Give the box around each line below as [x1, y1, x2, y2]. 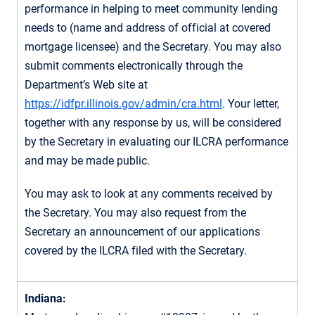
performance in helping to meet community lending [25, 1, 278, 15]
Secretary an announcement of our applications [25, 224, 260, 238]
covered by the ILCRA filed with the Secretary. [25, 243, 247, 257]
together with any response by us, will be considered [25, 115, 281, 129]
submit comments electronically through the [25, 58, 243, 72]
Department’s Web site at [25, 77, 148, 91]
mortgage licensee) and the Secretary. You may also [25, 39, 281, 53]
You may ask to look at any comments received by [25, 186, 273, 200]
